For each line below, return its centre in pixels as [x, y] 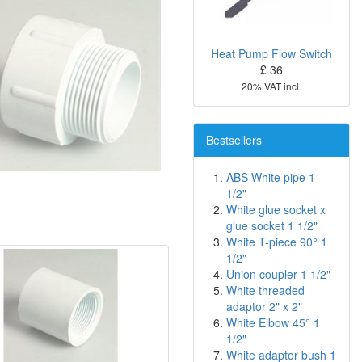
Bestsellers [234, 140]
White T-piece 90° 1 [277, 242]
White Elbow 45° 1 [273, 323]
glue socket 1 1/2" [272, 226]
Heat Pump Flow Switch [271, 54]
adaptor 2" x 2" [264, 307]
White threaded [265, 290]
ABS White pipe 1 [271, 177]
